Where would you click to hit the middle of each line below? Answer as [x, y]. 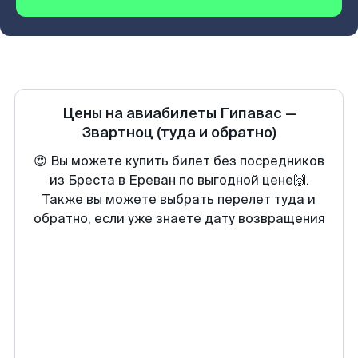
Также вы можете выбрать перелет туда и [179, 199]
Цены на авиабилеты [141, 113]
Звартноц [117, 133]
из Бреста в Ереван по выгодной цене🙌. [179, 180]
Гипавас [251, 113]
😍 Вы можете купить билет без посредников [179, 161]
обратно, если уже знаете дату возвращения [179, 219]
